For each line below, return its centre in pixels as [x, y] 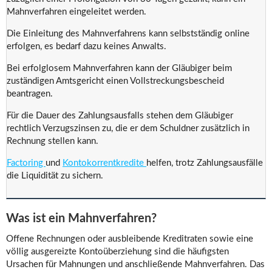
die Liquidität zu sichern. [55, 176]
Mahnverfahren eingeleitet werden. [76, 12]
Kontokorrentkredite [104, 163]
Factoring [26, 163]
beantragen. [30, 94]
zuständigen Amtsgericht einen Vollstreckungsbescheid [115, 81]
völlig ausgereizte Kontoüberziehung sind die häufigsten [117, 252]
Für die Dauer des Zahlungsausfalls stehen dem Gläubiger [120, 116]
